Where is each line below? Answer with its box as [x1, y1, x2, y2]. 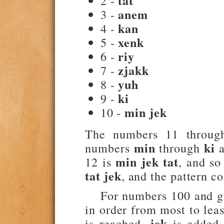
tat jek [85, 167, 121, 185]
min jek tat [115, 153, 179, 171]
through [155, 139, 204, 156]
